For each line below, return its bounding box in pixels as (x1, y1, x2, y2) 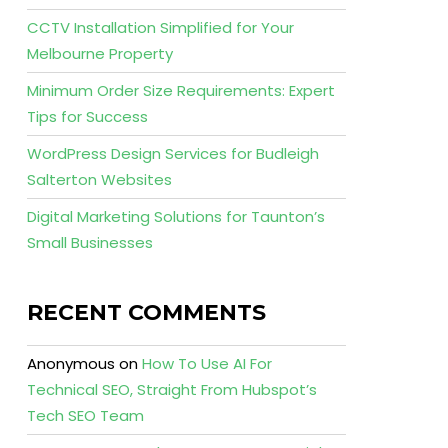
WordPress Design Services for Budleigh (26, 143, 319, 164)
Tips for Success (26, 106, 148, 127)
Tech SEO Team (26, 405, 144, 426)
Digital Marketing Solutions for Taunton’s (26, 206, 325, 227)
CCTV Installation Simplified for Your (26, 17, 294, 38)
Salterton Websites (26, 169, 172, 190)
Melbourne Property (26, 43, 173, 64)
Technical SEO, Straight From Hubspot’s (26, 379, 317, 400)
